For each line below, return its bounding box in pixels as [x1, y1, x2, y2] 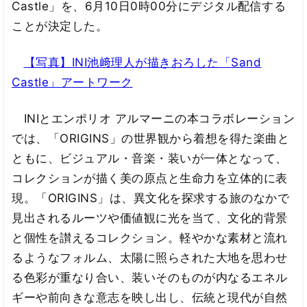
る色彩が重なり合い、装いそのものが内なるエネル [12, 270, 288, 284]
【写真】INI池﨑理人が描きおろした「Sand [23, 56, 262, 70]
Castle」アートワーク [12, 75, 133, 90]
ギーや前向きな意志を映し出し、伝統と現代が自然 [12, 290, 288, 304]
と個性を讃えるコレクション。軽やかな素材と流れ [12, 230, 288, 245]
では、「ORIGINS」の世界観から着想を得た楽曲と [12, 131, 290, 145]
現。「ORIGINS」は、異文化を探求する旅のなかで [12, 191, 290, 205]
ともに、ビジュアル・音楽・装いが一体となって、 [12, 151, 288, 165]
